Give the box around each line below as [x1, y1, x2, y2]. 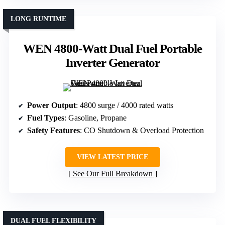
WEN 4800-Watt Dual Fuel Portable [23, 42, 202, 56]
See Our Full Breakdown [72, 169, 153, 178]
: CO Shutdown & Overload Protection [80, 126, 204, 135]
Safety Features [27, 126, 80, 135]
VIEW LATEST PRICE [77, 153, 148, 161]
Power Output [27, 101, 76, 110]
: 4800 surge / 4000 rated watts [76, 101, 173, 110]
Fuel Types [27, 114, 64, 123]
